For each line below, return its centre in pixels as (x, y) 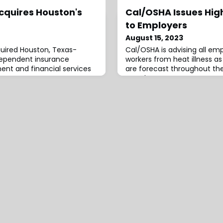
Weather (141, 78)
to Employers (156, 25)
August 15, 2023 (154, 38)
